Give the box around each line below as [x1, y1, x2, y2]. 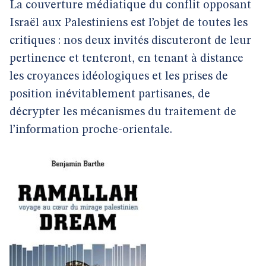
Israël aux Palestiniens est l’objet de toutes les [9, 17, 248, 29]
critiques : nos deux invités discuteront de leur [9, 35, 251, 47]
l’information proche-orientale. [9, 124, 172, 136]
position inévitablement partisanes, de [9, 88, 210, 100]
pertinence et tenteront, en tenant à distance [9, 53, 243, 65]
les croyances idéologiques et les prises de [9, 71, 228, 83]
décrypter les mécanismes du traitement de [9, 106, 236, 118]
